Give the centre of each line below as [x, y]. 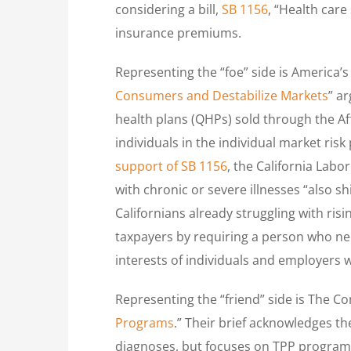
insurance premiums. [178, 33]
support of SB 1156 [171, 166]
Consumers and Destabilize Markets [222, 95]
